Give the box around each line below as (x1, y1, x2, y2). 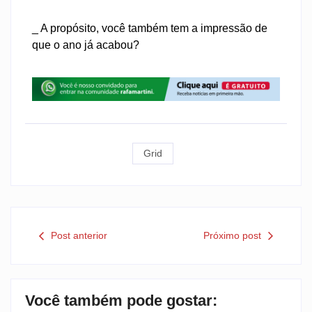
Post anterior (51, 230, 107, 242)
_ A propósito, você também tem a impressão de (32, 22, 267, 34)
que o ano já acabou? (32, 38, 139, 51)
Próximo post (203, 230, 261, 242)
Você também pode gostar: (25, 292, 217, 310)
